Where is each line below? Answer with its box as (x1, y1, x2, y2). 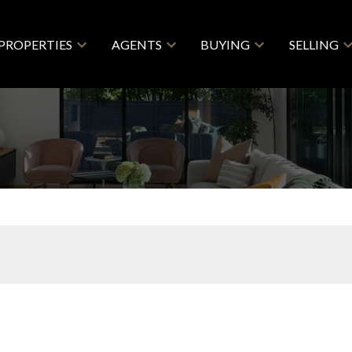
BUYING (200, 36, 251, 52)
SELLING (288, 36, 339, 52)
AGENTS (111, 36, 162, 52)
